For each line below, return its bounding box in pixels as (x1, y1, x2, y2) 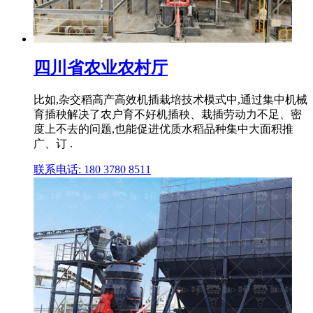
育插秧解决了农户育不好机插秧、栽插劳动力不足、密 (34, 108, 302, 121)
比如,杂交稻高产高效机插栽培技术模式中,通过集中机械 (34, 94, 307, 106)
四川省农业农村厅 (34, 59, 168, 78)
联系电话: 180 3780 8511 (34, 163, 151, 176)
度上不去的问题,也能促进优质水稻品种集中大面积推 (34, 123, 293, 136)
